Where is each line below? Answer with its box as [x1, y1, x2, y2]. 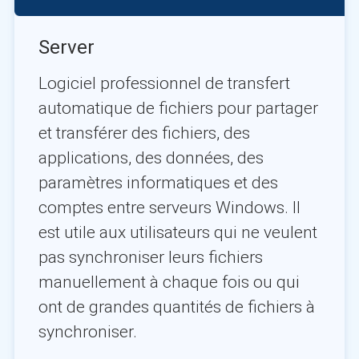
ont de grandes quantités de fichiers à [38, 296, 315, 317]
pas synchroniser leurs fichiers [38, 247, 263, 267]
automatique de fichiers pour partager [38, 98, 318, 118]
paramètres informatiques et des [38, 172, 278, 192]
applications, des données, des [38, 147, 264, 167]
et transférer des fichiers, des [38, 123, 250, 143]
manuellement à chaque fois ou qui [38, 272, 300, 292]
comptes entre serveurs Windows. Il [38, 197, 301, 217]
